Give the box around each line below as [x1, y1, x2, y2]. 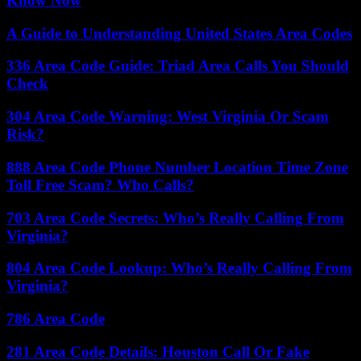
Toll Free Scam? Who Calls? [6, 176, 194, 193]
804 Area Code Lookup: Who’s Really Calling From [6, 259, 352, 277]
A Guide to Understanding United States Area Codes [6, 24, 352, 42]
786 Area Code [6, 309, 105, 327]
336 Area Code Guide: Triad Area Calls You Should [6, 57, 349, 75]
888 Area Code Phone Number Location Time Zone [6, 158, 348, 176]
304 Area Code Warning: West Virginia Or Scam [6, 108, 329, 126]
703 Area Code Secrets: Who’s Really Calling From [6, 209, 344, 226]
